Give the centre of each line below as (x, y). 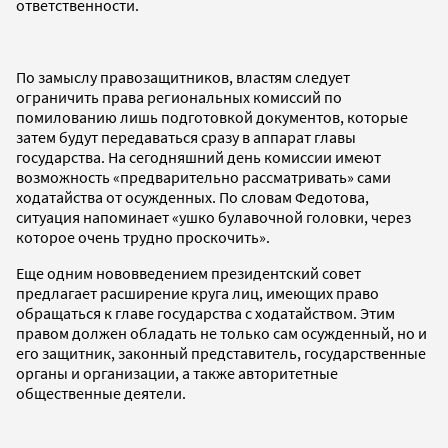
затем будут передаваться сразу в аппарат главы (186, 136)
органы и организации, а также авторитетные (177, 372)
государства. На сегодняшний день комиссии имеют (198, 156)
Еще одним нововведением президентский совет (188, 272)
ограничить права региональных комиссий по (179, 96)
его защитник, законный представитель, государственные (221, 352)
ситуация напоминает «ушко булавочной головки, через (213, 216)
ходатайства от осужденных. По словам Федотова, (192, 196)
